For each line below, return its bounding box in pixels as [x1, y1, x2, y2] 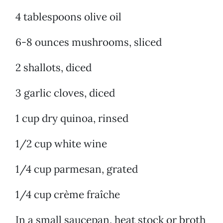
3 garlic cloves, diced [15, 86, 115, 100]
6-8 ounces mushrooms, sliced [15, 35, 162, 49]
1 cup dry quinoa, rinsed [15, 111, 128, 125]
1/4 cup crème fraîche [15, 188, 120, 202]
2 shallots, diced [15, 61, 92, 75]
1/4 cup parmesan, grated [15, 162, 138, 176]
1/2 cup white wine [15, 137, 107, 151]
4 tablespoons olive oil [15, 10, 121, 24]
